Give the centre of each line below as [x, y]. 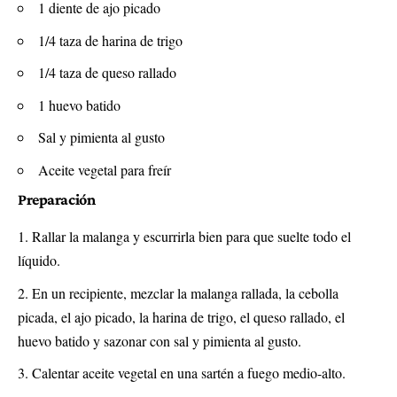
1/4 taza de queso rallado [107, 73]
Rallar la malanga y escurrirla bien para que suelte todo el [191, 237]
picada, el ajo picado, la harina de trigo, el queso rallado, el [181, 316]
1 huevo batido [79, 105]
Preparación [57, 200]
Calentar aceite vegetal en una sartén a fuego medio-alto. [189, 373]
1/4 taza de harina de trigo [110, 40]
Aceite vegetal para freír [105, 169]
